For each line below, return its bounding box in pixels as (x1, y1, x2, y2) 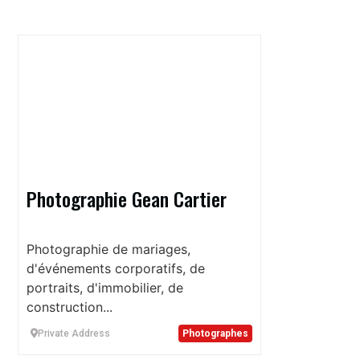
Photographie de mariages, (27, 240, 190, 257)
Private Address (38, 327, 110, 339)
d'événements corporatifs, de (27, 260, 205, 276)
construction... (27, 298, 112, 315)
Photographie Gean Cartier (27, 183, 227, 213)
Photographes (182, 327, 248, 339)
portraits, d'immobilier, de (27, 279, 183, 296)
